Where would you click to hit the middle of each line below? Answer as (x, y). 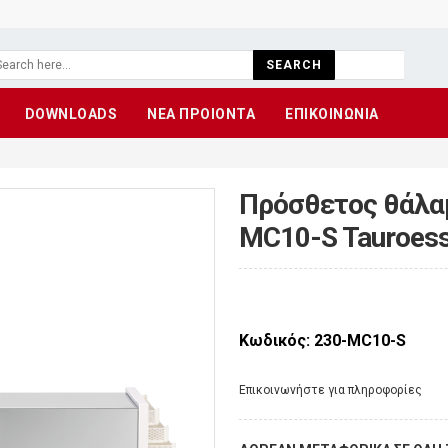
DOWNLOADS (70, 114)
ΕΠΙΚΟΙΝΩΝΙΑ (332, 114)
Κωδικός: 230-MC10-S (322, 340)
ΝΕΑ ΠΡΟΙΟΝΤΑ (201, 114)
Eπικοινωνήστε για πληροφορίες (330, 390)
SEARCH (293, 65)
